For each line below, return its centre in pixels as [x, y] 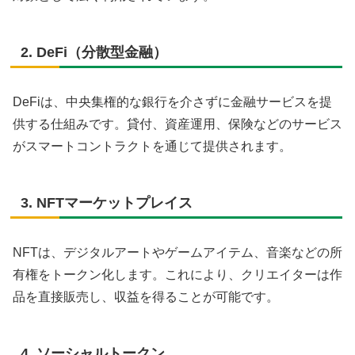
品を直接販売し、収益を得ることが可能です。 [146, 297]
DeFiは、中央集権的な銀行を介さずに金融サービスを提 [172, 102]
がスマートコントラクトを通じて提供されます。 [152, 147]
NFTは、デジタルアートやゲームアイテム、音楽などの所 [177, 253]
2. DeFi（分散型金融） [94, 52]
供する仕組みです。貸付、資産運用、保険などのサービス [177, 124]
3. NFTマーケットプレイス [107, 203]
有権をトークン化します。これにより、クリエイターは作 [177, 275]
